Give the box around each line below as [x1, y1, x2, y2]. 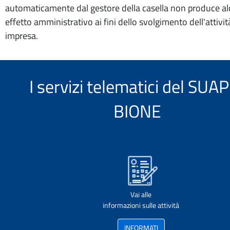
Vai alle [130, 189, 151, 200]
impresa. [5, 29, 38, 43]
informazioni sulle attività [103, 200, 179, 210]
